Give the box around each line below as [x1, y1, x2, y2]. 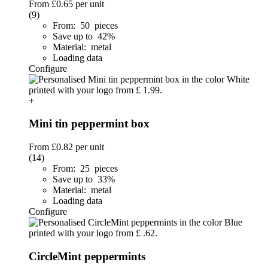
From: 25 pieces [53, 163, 118, 174]
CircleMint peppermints [29, 249, 145, 263]
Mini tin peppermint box [29, 117, 150, 130]
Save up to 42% [53, 31, 117, 41]
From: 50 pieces [53, 20, 118, 31]
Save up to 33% [53, 174, 117, 185]
